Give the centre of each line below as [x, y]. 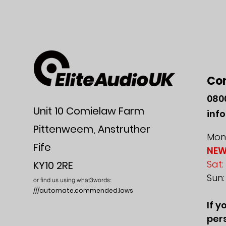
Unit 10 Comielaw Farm [89, 111]
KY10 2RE [53, 166]
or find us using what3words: [72, 180]
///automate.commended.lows [83, 191]
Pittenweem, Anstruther [92, 129]
